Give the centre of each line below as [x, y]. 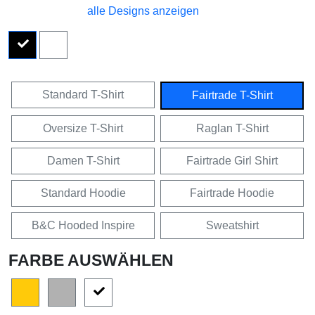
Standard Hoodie [83, 193]
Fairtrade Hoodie [232, 193]
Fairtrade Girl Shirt [232, 161]
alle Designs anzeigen [143, 11]
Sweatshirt [232, 226]
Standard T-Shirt [83, 95]
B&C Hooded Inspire [83, 226]
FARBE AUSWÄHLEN [91, 261]
